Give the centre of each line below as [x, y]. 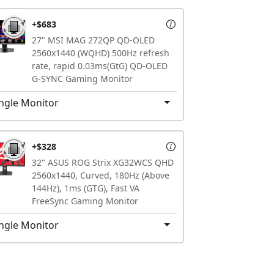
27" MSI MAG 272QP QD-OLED [93, 40]
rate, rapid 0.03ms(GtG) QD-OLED [100, 65]
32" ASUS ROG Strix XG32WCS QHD [103, 162]
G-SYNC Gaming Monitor [82, 78]
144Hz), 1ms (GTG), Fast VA [86, 188]
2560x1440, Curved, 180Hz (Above [101, 175]
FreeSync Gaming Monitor [85, 201]
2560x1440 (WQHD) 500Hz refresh [101, 53]
